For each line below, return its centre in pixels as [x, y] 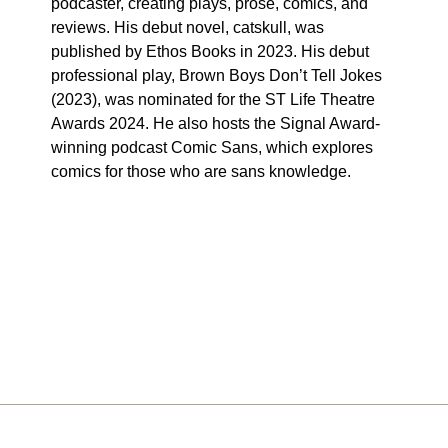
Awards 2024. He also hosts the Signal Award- [216, 123]
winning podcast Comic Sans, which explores [212, 147]
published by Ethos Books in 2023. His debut [210, 51]
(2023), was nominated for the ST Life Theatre [213, 99]
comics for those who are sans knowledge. [201, 171]
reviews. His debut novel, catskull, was [188, 27]
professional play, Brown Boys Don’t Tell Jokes [217, 75]
